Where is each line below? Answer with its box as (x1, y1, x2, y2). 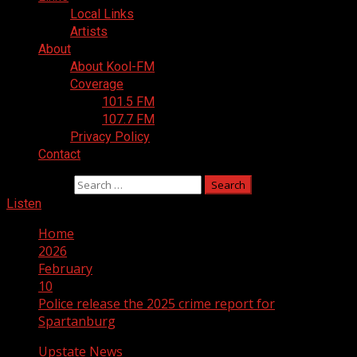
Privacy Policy (70, 129, 150, 144)
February (38, 260, 92, 277)
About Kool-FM (70, 59, 155, 74)
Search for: (6, 175, 71, 193)
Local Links (70, 6, 134, 22)
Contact (38, 147, 80, 162)
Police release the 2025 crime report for (38, 295, 275, 312)
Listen (6, 196, 41, 211)
